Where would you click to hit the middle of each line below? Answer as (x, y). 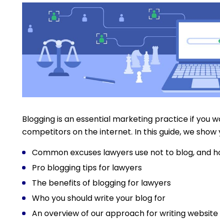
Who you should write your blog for (98, 198)
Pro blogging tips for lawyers (87, 168)
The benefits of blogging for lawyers (101, 183)
